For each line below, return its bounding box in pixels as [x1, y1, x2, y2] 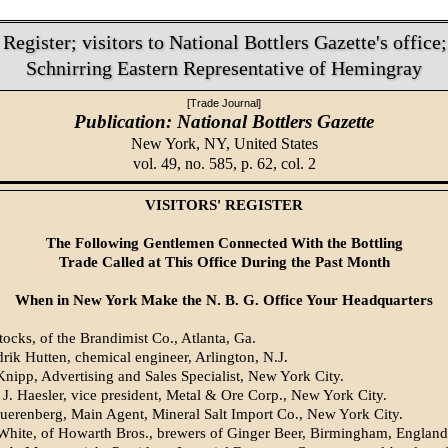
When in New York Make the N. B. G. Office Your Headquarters [15, 292, 433, 309]
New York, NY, [130, 134, 234, 152]
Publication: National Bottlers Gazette [74, 110, 374, 132]
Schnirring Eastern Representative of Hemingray [26, 57, 422, 79]
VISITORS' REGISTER [145, 197, 303, 214]
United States [233, 134, 318, 152]
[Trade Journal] [187, 96, 261, 109]
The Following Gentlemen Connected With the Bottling [45, 235, 403, 252]
